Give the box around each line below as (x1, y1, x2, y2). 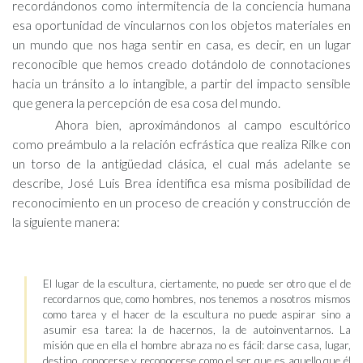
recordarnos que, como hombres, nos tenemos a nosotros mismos (43, 293, 351, 305)
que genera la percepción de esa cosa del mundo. (12, 95, 280, 110)
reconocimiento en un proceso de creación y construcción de (12, 194, 351, 210)
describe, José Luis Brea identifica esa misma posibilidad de (12, 175, 351, 190)
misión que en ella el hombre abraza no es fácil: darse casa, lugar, (43, 339, 351, 352)
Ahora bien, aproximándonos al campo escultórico (55, 117, 351, 132)
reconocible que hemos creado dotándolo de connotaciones (12, 56, 351, 71)
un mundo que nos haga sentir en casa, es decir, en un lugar (12, 36, 351, 52)
